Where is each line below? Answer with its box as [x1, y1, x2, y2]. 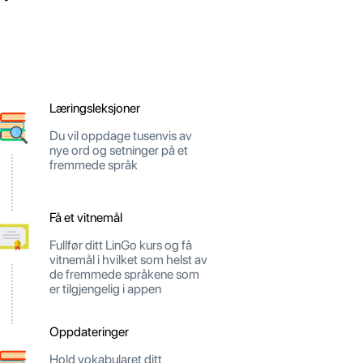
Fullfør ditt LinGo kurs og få [49, 237, 192, 254]
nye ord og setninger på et [49, 143, 188, 159]
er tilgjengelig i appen [49, 281, 161, 297]
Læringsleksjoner [49, 100, 140, 117]
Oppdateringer [49, 324, 129, 340]
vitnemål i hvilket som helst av [49, 252, 207, 268]
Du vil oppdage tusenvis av [49, 128, 192, 144]
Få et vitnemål [49, 210, 122, 226]
